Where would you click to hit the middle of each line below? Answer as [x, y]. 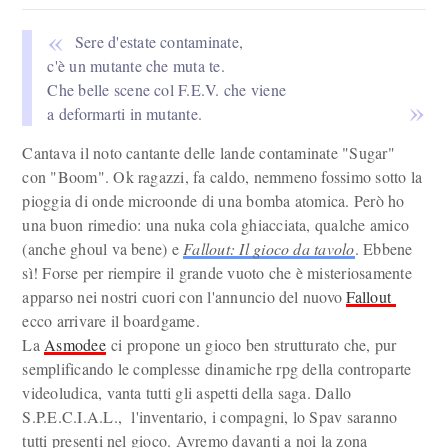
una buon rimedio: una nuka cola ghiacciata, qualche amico [216, 224]
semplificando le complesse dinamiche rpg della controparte [217, 368]
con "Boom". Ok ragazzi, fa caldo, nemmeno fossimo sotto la [222, 176]
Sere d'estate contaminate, [159, 41]
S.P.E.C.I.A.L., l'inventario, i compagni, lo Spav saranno [210, 416]
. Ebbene [383, 248]
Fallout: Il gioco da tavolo [269, 248]
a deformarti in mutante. [125, 113]
